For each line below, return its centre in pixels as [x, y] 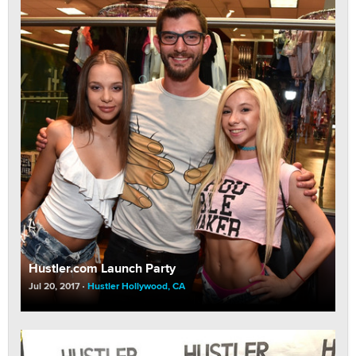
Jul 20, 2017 [54, 286]
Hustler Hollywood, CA [136, 286]
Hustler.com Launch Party [102, 268]
